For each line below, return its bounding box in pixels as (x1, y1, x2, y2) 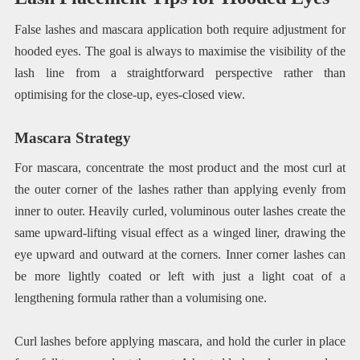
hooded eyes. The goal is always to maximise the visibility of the (14, 44, 346, 59)
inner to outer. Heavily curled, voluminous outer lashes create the (14, 203, 346, 218)
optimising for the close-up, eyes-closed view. (14, 88, 245, 102)
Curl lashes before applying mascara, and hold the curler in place (14, 333, 346, 348)
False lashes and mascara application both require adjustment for (14, 22, 346, 37)
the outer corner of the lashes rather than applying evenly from (14, 182, 346, 196)
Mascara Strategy (14, 129, 131, 147)
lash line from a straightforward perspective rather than (14, 66, 346, 80)
